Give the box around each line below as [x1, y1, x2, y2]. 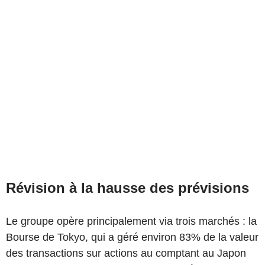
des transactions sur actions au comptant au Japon [6, 247, 246, 259]
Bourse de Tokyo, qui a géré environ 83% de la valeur [6, 231, 258, 243]
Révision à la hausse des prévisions [6, 179, 249, 196]
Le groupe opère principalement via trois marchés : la [6, 215, 257, 227]
